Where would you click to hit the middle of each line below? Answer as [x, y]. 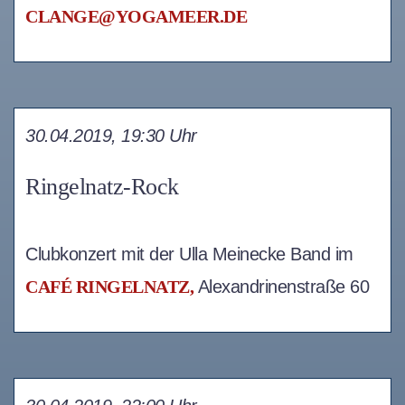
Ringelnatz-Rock [102, 187]
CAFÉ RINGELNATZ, [109, 287]
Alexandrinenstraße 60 [281, 287]
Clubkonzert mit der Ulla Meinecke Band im [189, 254]
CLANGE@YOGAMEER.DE [136, 17]
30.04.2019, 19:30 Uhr [111, 136]
